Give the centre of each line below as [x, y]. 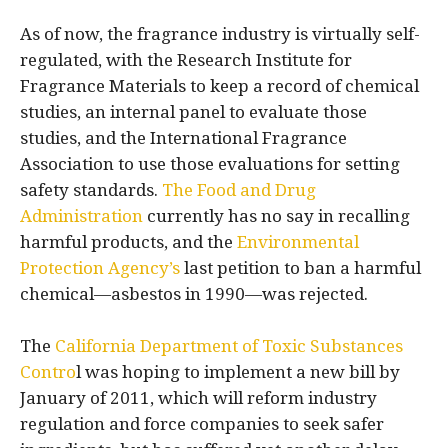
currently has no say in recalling [276, 215]
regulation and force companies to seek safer [202, 423]
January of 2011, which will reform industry [198, 397]
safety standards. [91, 189]
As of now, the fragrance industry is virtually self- [220, 33]
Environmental [298, 241]
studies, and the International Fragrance [183, 137]
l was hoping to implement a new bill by [238, 371]
